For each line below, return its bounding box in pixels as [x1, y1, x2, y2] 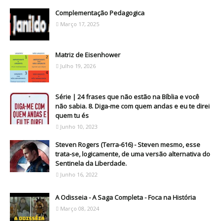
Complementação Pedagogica [55, 8, 145, 17]
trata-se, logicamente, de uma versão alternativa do [55, 149, 210, 158]
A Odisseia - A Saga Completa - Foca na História [55, 193, 196, 202]
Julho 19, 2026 [60, 62, 96, 70]
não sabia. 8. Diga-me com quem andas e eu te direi [55, 102, 210, 110]
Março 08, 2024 [60, 205, 99, 212]
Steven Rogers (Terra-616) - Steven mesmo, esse [55, 140, 200, 149]
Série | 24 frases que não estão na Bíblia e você [55, 92, 199, 101]
